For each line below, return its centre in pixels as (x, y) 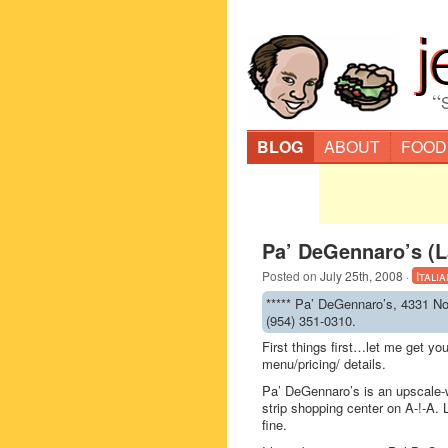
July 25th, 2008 (361, 275)
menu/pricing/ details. (324, 363)
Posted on (291, 275)
